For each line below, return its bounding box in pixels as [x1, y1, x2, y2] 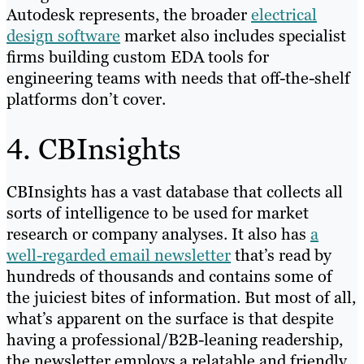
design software [6, 25, 120, 47]
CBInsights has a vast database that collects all [6, 181, 343, 203]
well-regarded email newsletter [6, 245, 231, 266]
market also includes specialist [120, 25, 346, 47]
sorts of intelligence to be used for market [6, 202, 309, 224]
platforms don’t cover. [6, 89, 166, 110]
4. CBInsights [6, 130, 181, 169]
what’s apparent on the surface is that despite [6, 308, 334, 330]
